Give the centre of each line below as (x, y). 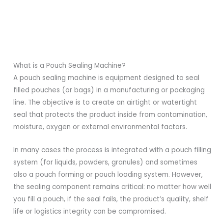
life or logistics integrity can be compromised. (90, 212)
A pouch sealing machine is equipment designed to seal (107, 78)
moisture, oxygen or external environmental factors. (100, 127)
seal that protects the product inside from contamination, (110, 115)
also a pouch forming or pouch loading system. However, (108, 175)
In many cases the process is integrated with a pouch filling (112, 150)
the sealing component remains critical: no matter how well (112, 187)
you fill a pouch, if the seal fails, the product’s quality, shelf (111, 199)
